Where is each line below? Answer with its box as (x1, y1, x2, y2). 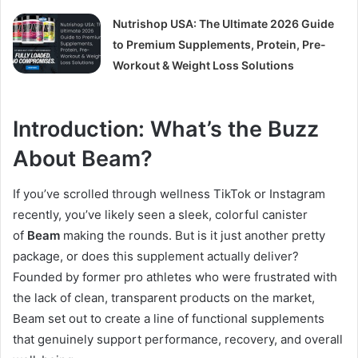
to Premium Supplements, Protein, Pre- (113, 37, 327, 51)
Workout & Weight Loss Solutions (113, 58, 295, 72)
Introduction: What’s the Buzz (13, 115, 319, 142)
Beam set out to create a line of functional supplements (13, 311, 324, 327)
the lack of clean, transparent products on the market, (13, 290, 315, 306)
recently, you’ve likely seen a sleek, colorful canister (13, 207, 308, 223)
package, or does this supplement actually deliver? (13, 249, 299, 265)
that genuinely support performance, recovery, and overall (13, 332, 343, 348)
